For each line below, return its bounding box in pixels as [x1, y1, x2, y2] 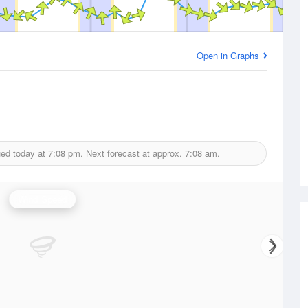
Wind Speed [18, 192, 67, 206]
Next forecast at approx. [82, 146, 185, 159]
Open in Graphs [197, 49, 259, 62]
